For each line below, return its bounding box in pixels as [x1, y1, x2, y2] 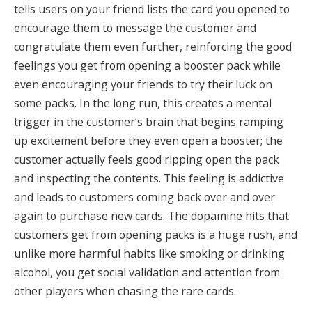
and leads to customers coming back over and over [14, 189, 275, 205]
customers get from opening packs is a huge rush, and [14, 226, 297, 242]
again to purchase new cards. [14, 208, 168, 224]
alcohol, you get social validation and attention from [14, 264, 280, 280]
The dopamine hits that [168, 208, 289, 224]
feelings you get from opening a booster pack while [14, 57, 281, 73]
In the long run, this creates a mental [79, 95, 272, 111]
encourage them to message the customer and [14, 19, 256, 36]
